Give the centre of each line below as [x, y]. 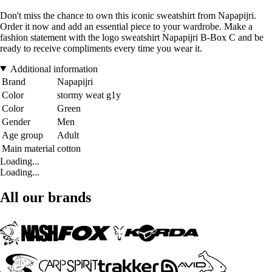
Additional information [54, 69]
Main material [28, 148]
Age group [22, 135]
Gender [16, 121]
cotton [69, 148]
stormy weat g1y [89, 95]
